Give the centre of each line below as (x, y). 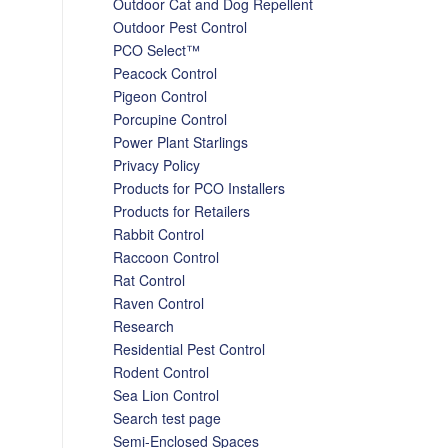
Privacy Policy (157, 165)
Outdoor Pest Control (180, 27)
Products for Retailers (182, 211)
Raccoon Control (166, 257)
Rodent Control (161, 372)
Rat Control (149, 280)
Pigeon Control (160, 96)
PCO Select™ (157, 50)
